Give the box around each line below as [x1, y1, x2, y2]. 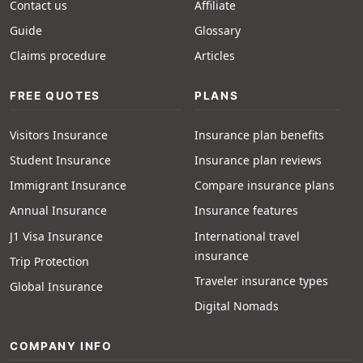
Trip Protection [10, 253, 89, 269]
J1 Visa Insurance [10, 228, 103, 244]
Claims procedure [10, 48, 106, 64]
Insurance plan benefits [194, 126, 324, 143]
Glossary [194, 23, 241, 39]
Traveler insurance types [194, 272, 328, 288]
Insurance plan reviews [194, 152, 322, 169]
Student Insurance [10, 152, 111, 169]
